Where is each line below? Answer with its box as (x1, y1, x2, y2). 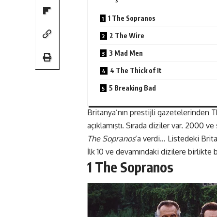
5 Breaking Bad (109, 84, 156, 93)
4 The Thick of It (110, 66, 162, 75)
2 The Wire (109, 31, 144, 40)
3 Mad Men (109, 49, 143, 58)
